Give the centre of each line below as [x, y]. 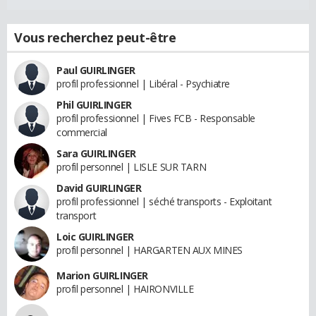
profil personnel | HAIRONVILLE [125, 288]
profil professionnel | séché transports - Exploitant [164, 201]
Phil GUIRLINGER [94, 104]
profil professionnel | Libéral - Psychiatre [143, 83]
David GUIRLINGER [99, 188]
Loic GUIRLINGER [95, 236]
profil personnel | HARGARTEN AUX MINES [150, 250]
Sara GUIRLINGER [96, 153]
